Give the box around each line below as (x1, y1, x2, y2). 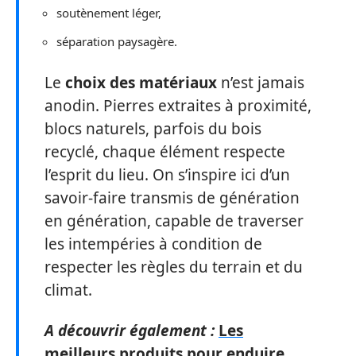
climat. (44, 279, 92, 300)
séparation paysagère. (56, 33, 177, 49)
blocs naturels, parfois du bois (44, 118, 261, 139)
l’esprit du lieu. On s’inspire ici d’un (44, 164, 290, 185)
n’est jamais (217, 72, 304, 93)
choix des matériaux (65, 72, 217, 93)
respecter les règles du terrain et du (44, 256, 303, 277)
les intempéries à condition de (44, 233, 262, 254)
